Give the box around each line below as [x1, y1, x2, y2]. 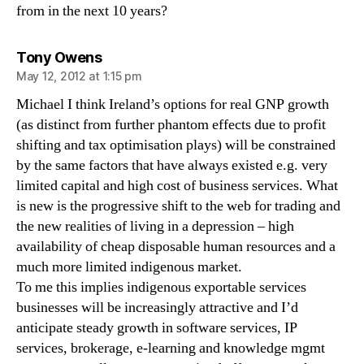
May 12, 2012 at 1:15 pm [16, 68, 142, 83]
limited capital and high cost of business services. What [16, 175, 338, 195]
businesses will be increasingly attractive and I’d [16, 297, 298, 317]
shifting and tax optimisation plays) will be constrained [16, 135, 336, 154]
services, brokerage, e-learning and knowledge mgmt [16, 338, 325, 357]
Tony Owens [16, 48, 102, 66]
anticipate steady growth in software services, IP [16, 318, 297, 337]
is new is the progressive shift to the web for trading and [16, 196, 340, 215]
